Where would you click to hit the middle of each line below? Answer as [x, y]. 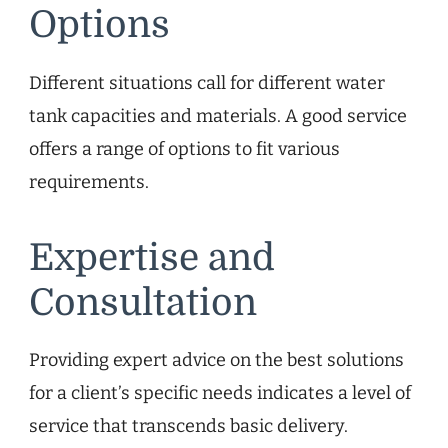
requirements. [89, 181]
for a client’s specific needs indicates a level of [220, 393]
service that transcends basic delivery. [188, 426]
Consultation [143, 302]
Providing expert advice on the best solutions [216, 360]
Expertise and [152, 257]
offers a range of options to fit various [184, 148]
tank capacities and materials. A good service [218, 115]
